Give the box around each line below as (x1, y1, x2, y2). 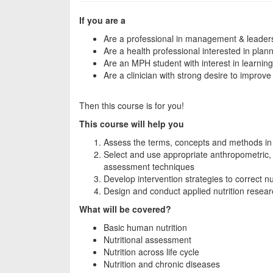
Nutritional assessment (104, 233, 191, 246)
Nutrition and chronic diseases (104, 258, 220, 270)
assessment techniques (104, 160, 194, 172)
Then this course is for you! (79, 99, 184, 112)
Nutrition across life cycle (104, 246, 199, 258)
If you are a (79, 14, 126, 26)
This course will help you (79, 118, 184, 130)
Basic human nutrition (104, 221, 187, 233)
